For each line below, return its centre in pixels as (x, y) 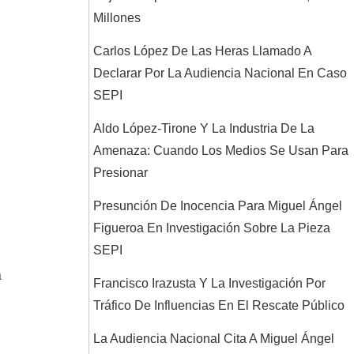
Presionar (121, 173)
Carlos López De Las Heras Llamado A (202, 51)
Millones (117, 18)
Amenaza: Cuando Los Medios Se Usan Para (221, 151)
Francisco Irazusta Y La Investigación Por (209, 283)
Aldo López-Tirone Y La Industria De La (204, 128)
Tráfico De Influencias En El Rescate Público (219, 305)
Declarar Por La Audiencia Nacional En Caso (220, 73)
